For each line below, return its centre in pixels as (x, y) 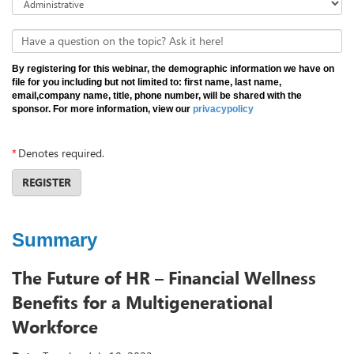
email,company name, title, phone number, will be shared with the (157, 96)
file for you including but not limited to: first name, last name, (147, 83)
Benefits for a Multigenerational (142, 302)
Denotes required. (61, 153)
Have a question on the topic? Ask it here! (122, 41)
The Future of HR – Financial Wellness (164, 278)
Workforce (55, 327)
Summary (55, 240)
